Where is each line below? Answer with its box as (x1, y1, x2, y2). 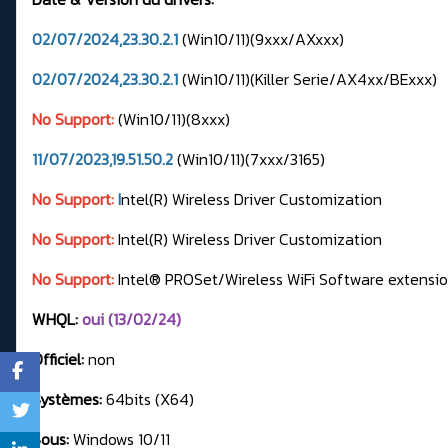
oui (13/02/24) (82, 307, 181, 332)
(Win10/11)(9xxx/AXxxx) (182, 27, 348, 52)
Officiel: (32, 347, 84, 372)
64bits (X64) (102, 387, 194, 412)
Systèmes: (32, 387, 102, 412)
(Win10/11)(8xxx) (118, 107, 230, 132)
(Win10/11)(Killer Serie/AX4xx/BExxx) (182, 67, 441, 92)
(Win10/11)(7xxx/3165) (177, 147, 329, 172)
